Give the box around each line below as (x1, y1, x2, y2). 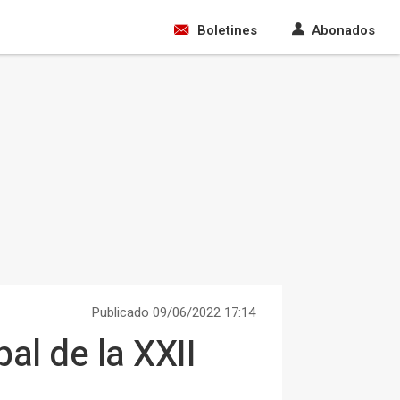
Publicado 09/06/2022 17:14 (91, 303, 255, 322)
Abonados (312, 21, 375, 40)
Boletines (197, 21, 257, 40)
